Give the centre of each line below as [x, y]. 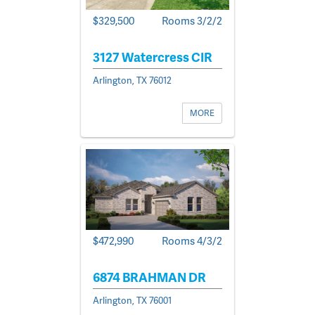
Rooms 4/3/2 [192, 240]
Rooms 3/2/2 [192, 20]
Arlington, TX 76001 [132, 300]
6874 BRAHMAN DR [149, 276]
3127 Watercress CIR [153, 56]
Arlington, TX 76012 [132, 80]
